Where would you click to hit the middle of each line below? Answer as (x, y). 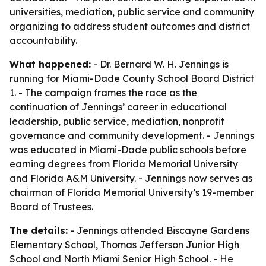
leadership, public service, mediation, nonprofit (117, 121)
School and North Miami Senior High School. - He (121, 259)
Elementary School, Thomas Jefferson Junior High (124, 245)
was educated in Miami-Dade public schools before (128, 150)
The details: (39, 230)
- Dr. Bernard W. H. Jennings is (160, 64)
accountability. (43, 40)
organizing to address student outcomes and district (130, 26)
